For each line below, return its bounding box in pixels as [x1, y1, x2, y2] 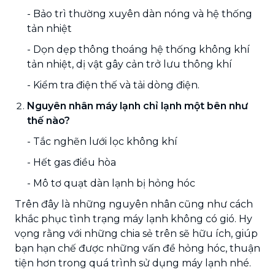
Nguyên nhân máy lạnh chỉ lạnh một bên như [27, 99, 248, 112]
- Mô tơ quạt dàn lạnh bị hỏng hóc [27, 177, 195, 189]
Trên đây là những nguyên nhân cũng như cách [15, 198, 253, 210]
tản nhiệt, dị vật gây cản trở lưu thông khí [27, 58, 232, 70]
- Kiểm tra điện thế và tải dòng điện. [27, 79, 199, 91]
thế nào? [27, 114, 70, 126]
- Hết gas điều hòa [27, 156, 116, 168]
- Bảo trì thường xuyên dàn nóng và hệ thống [27, 7, 252, 20]
